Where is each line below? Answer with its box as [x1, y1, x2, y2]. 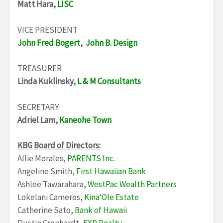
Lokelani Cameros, [17, 192, 84, 203]
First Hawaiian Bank [76, 166, 147, 177]
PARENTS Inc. [67, 153, 115, 164]
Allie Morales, [17, 153, 67, 164]
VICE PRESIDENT [17, 24, 78, 35]
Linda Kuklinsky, [17, 76, 76, 87]
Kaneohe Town [58, 114, 111, 125]
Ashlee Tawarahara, [17, 179, 88, 190]
